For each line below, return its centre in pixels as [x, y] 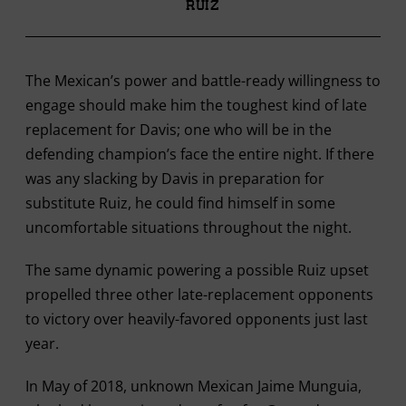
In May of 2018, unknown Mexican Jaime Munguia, [193, 386]
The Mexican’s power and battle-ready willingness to [203, 80]
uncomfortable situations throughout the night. [188, 227]
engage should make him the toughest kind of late [196, 105]
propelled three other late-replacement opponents [199, 294]
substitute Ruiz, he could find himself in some [180, 203]
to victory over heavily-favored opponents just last [196, 319]
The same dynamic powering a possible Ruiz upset [197, 270]
